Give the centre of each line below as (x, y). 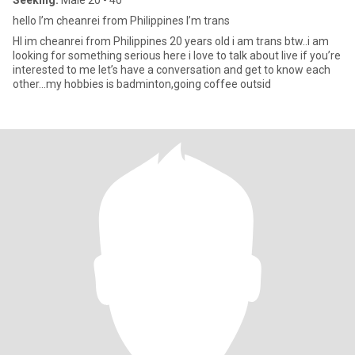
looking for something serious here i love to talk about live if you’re (177, 55)
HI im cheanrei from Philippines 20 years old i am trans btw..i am (171, 41)
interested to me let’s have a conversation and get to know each (172, 70)
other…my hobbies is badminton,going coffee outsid (142, 84)
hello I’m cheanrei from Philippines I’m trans (121, 21)
